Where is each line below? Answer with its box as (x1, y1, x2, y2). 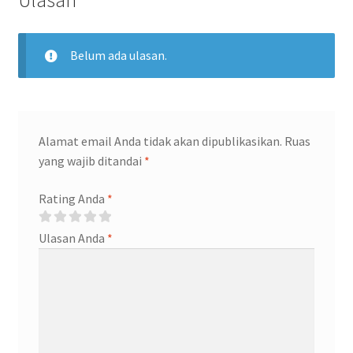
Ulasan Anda (38, 229, 107, 246)
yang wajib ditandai (38, 152, 144, 169)
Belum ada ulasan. (69, 47, 167, 64)
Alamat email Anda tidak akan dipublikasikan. (38, 132, 282, 149)
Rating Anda (38, 190, 107, 206)
